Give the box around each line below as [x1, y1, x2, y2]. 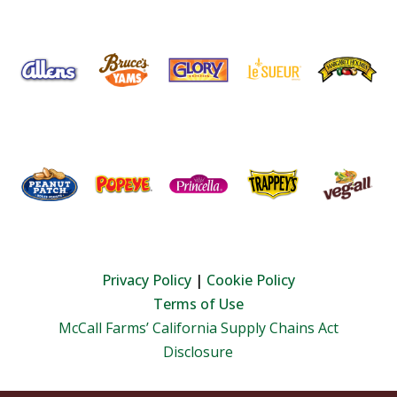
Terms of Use [152, 293, 244, 314]
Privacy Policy [101, 269, 191, 290]
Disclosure [163, 341, 234, 362]
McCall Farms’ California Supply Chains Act [58, 317, 339, 338]
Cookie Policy [206, 269, 295, 290]
